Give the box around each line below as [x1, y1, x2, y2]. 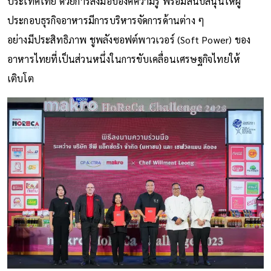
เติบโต [7, 71, 34, 85]
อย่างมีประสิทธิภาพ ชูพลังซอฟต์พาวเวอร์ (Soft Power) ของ [7, 33, 251, 46]
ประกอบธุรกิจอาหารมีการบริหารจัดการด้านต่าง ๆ [7, 13, 205, 27]
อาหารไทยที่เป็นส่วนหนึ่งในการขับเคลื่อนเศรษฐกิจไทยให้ [7, 52, 241, 65]
